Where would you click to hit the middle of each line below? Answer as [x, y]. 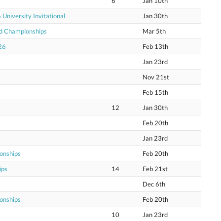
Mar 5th [154, 31]
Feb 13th [155, 46]
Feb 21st [155, 169]
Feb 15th [155, 92]
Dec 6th [154, 184]
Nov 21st [156, 77]
